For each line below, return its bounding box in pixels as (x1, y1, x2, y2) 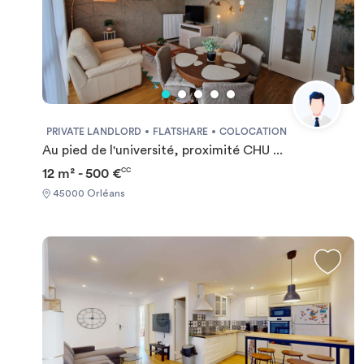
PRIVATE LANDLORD (46, 126, 141, 136)
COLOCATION (219, 126, 287, 136)
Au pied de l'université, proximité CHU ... (42, 143, 283, 157)
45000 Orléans (50, 188, 125, 198)
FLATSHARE (153, 126, 208, 136)
